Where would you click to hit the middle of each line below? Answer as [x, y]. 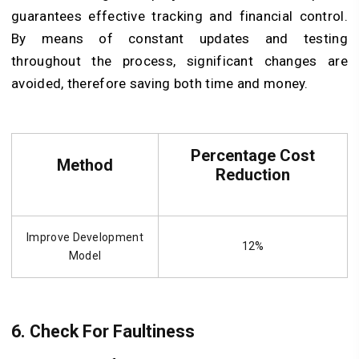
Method [85, 165]
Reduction [253, 175]
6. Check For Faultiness [103, 331]
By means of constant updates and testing [179, 39]
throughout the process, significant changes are [179, 61]
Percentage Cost [253, 156]
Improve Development [85, 238]
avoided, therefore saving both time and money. [160, 84]
